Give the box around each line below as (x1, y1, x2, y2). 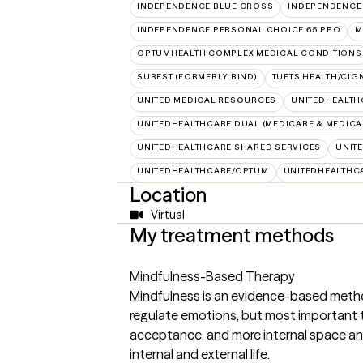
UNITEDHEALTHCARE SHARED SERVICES (137, 142, 321, 152)
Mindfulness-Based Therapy (130, 268, 295, 284)
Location (130, 183, 207, 207)
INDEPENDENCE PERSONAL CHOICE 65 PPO (137, 24, 341, 35)
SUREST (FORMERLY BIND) (137, 71, 258, 82)
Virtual (150, 207, 185, 222)
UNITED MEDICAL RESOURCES (137, 95, 276, 105)
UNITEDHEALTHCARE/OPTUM (137, 165, 269, 176)
